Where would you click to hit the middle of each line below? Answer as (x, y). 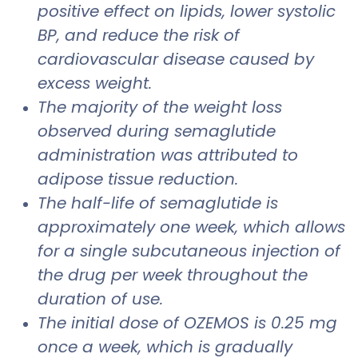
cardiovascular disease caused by (176, 60)
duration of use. (100, 299)
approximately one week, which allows (191, 227)
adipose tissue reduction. (138, 179)
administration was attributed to (168, 155)
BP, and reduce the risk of (139, 36)
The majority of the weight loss (160, 107)
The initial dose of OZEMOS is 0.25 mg (187, 323)
